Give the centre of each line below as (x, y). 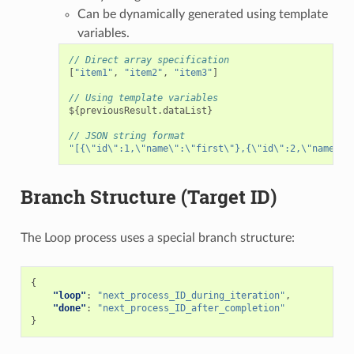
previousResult (118, 110)
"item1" (93, 72)
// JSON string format (126, 136)
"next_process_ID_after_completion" (191, 308)
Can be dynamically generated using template (202, 14)
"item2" (143, 72)
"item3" (193, 72)
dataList (185, 110)
